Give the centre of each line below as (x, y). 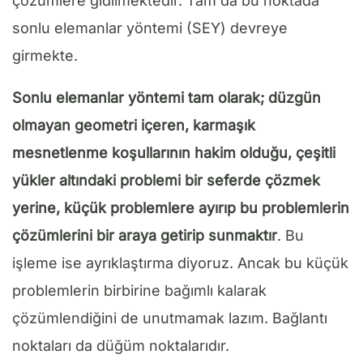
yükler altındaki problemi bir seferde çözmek (166, 180)
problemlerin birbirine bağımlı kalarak (139, 290)
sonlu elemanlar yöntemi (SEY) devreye (150, 28)
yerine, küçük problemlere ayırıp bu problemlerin (181, 207)
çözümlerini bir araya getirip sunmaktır (145, 235)
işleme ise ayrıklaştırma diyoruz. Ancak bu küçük (180, 263)
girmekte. (45, 55)
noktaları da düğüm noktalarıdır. (121, 345)
